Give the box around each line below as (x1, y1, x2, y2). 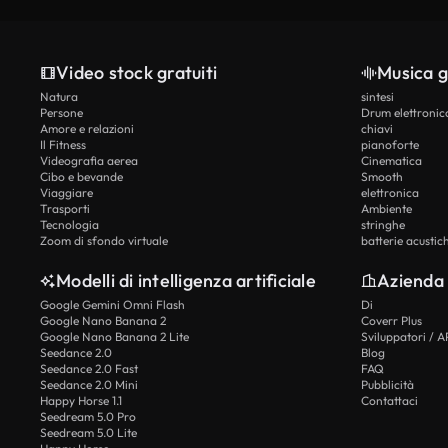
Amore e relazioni (40, 121, 134, 137)
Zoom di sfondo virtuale (40, 233, 168, 249)
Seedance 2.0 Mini (40, 377, 138, 393)
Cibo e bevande (40, 169, 123, 185)
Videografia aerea (40, 153, 138, 169)
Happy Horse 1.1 (40, 393, 122, 409)
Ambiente (361, 201, 412, 217)
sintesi (361, 89, 394, 105)
